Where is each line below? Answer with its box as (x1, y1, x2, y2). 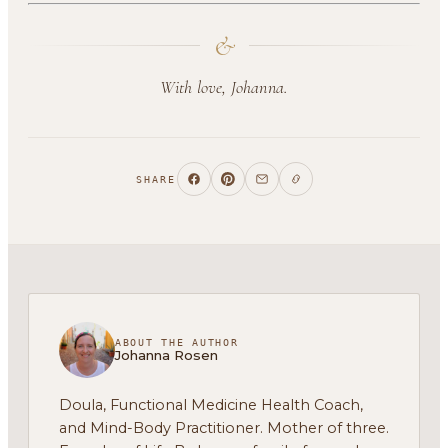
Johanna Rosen (115, 347, 218, 364)
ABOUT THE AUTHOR (115, 337, 239, 349)
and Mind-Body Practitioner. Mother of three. (59, 419, 389, 438)
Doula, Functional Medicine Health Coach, (59, 396, 363, 415)
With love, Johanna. (159, 76, 289, 99)
